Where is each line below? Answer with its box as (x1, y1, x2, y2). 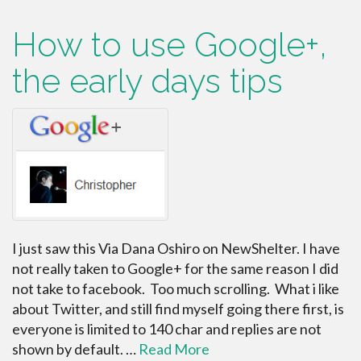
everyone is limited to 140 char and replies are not (12, 319, 322, 338)
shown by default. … (12, 339, 139, 358)
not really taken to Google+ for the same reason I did (12, 259, 338, 277)
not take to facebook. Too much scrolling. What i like (12, 279, 339, 297)
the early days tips (12, 61, 283, 101)
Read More (139, 339, 210, 358)
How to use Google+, (12, 25, 327, 64)
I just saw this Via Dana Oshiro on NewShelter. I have (12, 239, 340, 257)
